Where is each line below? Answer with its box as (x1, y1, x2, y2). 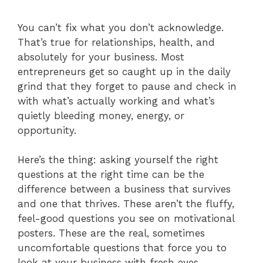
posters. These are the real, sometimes (18, 227, 205, 239)
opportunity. (18, 124, 76, 136)
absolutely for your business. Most (18, 50, 184, 63)
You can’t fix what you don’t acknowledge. (18, 21, 224, 33)
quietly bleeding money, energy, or (18, 109, 184, 122)
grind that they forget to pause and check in (18, 80, 237, 92)
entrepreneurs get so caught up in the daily (18, 65, 231, 77)
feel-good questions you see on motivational (18, 213, 234, 224)
